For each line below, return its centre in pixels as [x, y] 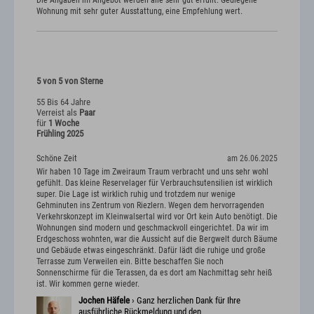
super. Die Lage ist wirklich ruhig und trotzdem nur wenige [136, 194]
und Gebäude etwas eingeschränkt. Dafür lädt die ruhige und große [151, 251]
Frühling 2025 [60, 133]
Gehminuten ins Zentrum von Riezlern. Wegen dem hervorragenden [150, 206]
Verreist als [58, 112]
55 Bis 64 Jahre [63, 102]
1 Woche [64, 123]
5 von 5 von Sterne [70, 81]
